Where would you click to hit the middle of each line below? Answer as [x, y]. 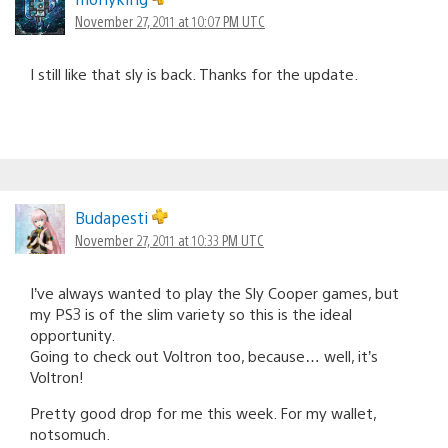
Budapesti [113, 218]
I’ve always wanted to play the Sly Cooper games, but [214, 293]
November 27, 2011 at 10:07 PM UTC [170, 21]
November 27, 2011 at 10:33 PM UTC [169, 240]
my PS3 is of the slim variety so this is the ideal [191, 314]
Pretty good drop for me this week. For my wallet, [203, 413]
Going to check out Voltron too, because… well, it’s [204, 356]
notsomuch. [70, 434]
